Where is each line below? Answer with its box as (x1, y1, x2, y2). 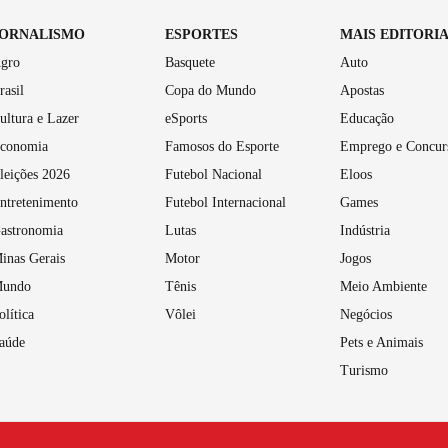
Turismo (339, 362, 388, 378)
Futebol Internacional (165, 194, 287, 210)
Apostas (339, 82, 384, 98)
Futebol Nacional (165, 166, 263, 182)
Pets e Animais (339, 334, 423, 350)
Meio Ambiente (339, 278, 427, 294)
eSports (165, 110, 208, 126)
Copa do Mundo (165, 82, 257, 98)
